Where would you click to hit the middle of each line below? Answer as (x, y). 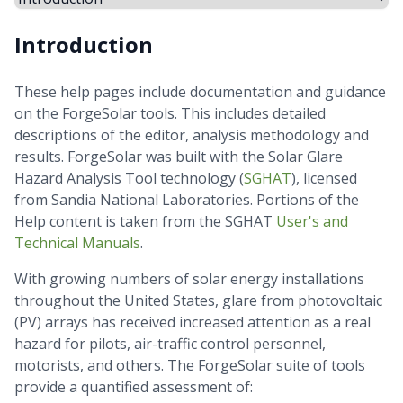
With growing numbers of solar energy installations (189, 279)
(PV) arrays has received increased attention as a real (193, 322)
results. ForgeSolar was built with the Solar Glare (179, 157)
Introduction (84, 45)
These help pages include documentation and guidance (200, 92)
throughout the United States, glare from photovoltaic (198, 300)
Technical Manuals (77, 243)
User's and (312, 221)
